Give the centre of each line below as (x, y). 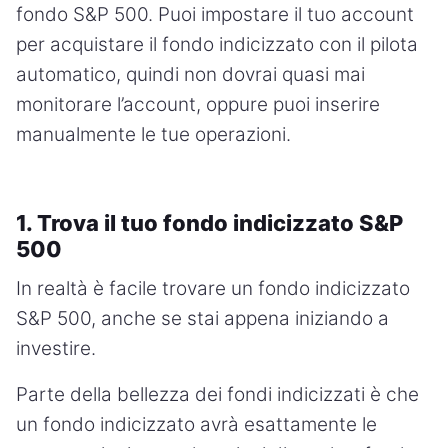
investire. (56, 348)
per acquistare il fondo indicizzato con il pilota (217, 44)
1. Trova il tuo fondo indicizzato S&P (209, 222)
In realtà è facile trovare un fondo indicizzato (213, 288)
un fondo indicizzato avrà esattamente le (196, 424)
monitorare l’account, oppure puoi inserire (198, 104)
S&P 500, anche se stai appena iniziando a (202, 318)
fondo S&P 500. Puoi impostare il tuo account (215, 14)
